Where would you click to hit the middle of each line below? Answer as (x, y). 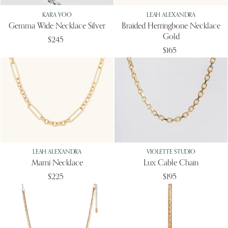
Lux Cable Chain (171, 163)
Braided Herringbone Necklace (171, 26)
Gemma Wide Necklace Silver (57, 26)
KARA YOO (57, 15)
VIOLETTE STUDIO (171, 152)
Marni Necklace (57, 163)
